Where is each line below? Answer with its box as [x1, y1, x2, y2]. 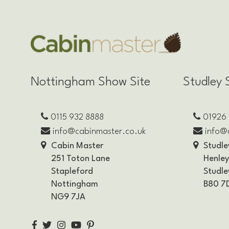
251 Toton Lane [51, 154, 110, 163]
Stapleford [51, 167, 93, 176]
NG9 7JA [51, 192, 85, 201]
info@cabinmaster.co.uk [53, 127, 146, 136]
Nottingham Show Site [31, 76, 150, 88]
